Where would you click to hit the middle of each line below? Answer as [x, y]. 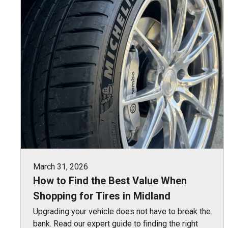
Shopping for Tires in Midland [102, 196]
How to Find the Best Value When [110, 180]
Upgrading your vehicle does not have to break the [122, 211]
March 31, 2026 [61, 166]
